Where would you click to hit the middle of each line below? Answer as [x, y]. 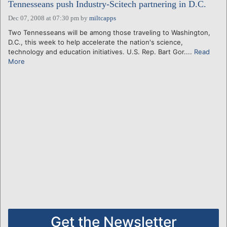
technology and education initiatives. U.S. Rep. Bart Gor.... [101, 51]
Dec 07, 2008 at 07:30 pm [44, 18]
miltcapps [103, 18]
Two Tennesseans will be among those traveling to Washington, [109, 32]
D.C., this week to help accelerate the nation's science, [96, 42]
